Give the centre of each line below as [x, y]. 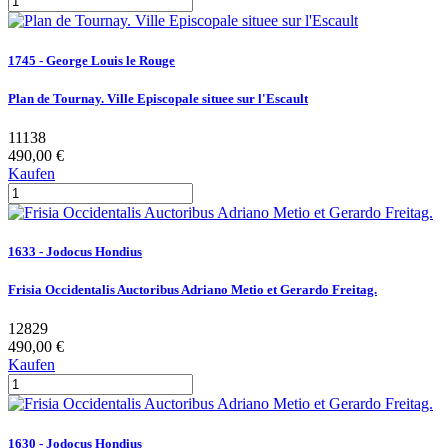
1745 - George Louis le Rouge [91, 60]
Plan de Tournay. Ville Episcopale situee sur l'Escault [158, 98]
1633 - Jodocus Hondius [75, 252]
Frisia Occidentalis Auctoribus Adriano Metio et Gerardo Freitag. [192, 290]
